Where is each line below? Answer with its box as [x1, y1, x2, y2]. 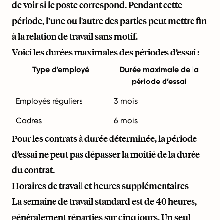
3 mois [114, 96, 137, 106]
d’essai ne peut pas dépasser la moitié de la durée [12, 148, 200, 160]
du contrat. [12, 164, 55, 176]
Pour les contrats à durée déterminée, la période [12, 133, 197, 144]
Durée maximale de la [119, 65, 199, 74]
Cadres [16, 116, 42, 125]
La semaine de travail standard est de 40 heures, [12, 195, 197, 207]
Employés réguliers [16, 96, 82, 106]
